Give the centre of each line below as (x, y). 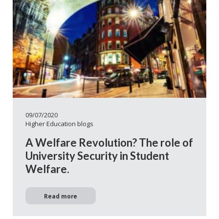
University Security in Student (97, 155)
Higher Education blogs (59, 124)
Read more (61, 196)
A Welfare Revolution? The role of (109, 142)
